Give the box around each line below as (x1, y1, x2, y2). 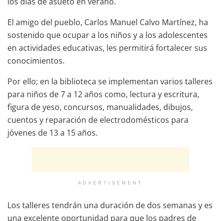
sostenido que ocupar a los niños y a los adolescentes (7, 30, 208, 41)
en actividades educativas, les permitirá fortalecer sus (7, 42, 207, 54)
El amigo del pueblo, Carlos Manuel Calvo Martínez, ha (7, 17, 208, 28)
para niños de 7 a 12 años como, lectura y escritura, (7, 89, 199, 100)
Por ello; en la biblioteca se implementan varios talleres (7, 76, 213, 87)
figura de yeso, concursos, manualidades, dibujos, (7, 102, 193, 113)
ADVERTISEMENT (78, 181, 143, 186)
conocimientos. (7, 55, 65, 67)
